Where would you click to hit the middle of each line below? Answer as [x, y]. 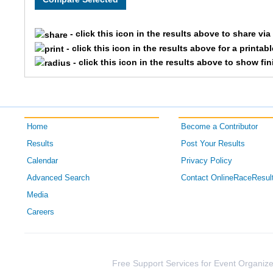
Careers [41, 212]
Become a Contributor [219, 127]
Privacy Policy [206, 161]
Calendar [43, 161]
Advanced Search [58, 178]
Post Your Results [213, 144]
